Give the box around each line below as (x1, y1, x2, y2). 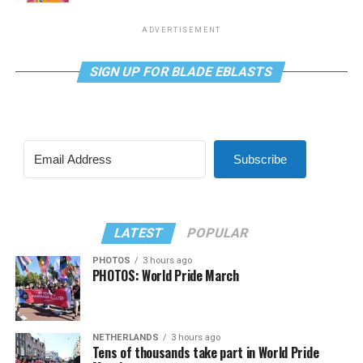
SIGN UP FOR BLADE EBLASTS (88, 64, 275, 79)
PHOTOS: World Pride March (92, 266, 239, 285)
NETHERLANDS (92, 332, 159, 343)
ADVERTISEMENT (141, 26, 222, 34)
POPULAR (186, 225, 251, 241)
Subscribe (233, 152, 287, 166)
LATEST (113, 225, 166, 241)
